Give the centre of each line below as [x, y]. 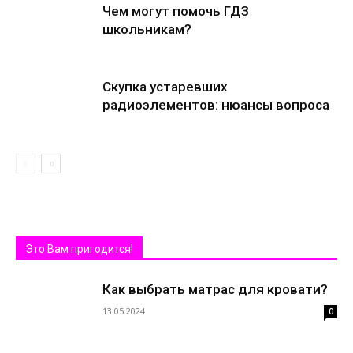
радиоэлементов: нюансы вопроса [216, 105]
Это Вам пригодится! [79, 249]
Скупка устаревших [165, 87]
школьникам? [147, 29]
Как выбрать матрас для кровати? [215, 289]
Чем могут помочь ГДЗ [176, 11]
